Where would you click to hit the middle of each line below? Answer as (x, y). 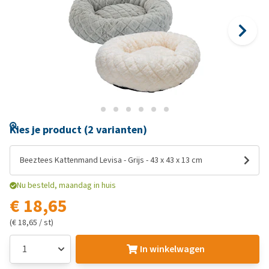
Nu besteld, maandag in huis (66, 185)
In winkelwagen (172, 249)
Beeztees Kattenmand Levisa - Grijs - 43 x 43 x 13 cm (111, 160)
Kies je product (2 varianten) (78, 130)
